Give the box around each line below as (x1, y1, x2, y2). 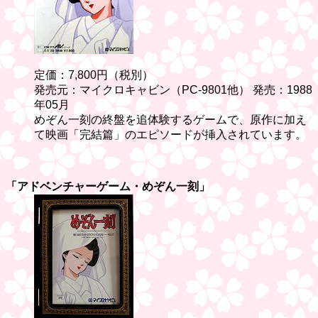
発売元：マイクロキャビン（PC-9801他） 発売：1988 (34, 83, 312, 96)
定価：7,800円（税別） (34, 68, 153, 81)
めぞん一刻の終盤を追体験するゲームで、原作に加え (34, 113, 307, 126)
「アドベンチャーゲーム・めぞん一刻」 (6, 180, 210, 192)
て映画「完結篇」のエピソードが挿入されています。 (34, 128, 307, 141)
